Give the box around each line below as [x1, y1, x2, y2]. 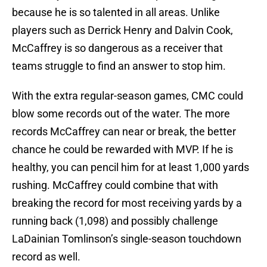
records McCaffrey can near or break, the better [12, 125, 236, 138]
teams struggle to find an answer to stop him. [12, 60, 226, 73]
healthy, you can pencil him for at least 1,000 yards [12, 161, 249, 174]
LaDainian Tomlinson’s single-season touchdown [12, 232, 241, 246]
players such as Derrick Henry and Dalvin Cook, [12, 24, 233, 37]
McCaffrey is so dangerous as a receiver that [12, 42, 223, 55]
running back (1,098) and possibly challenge [12, 215, 218, 228]
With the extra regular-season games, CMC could [12, 89, 243, 103]
